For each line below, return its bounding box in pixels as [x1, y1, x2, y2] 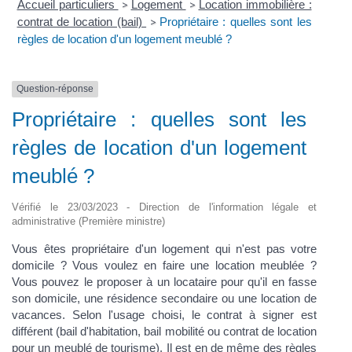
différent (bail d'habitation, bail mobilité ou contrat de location [12, 324, 317, 338]
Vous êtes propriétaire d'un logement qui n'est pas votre [12, 241, 317, 255]
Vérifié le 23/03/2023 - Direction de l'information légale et [12, 200, 317, 213]
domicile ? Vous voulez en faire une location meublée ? [12, 258, 317, 272]
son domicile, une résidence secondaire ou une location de [12, 291, 317, 305]
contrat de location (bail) [16, 15, 147, 29]
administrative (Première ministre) [12, 214, 165, 227]
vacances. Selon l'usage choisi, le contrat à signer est [12, 307, 317, 321]
